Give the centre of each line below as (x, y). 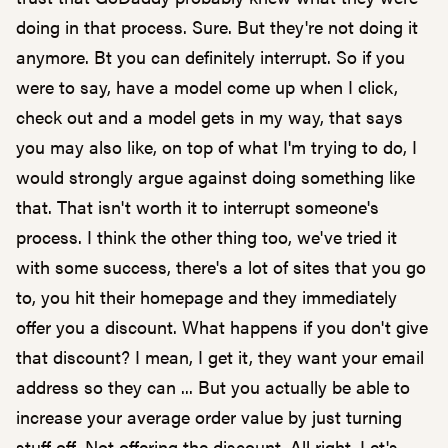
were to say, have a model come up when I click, (207, 86)
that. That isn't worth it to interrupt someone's (197, 206)
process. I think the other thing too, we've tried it (206, 236)
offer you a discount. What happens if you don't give (222, 326)
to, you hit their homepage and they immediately (206, 296)
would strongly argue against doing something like (215, 176)
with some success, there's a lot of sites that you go (221, 266)
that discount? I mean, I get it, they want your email (220, 356)
